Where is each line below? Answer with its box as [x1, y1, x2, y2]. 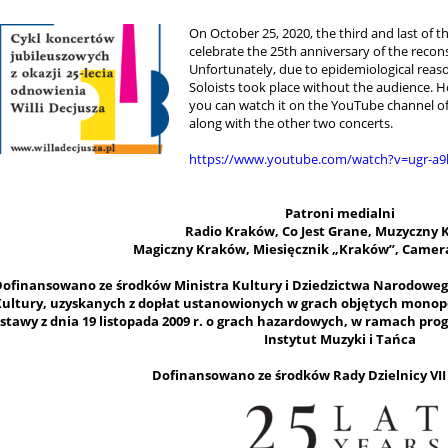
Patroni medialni [284, 204, 395, 222]
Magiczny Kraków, [132, 240, 253, 258]
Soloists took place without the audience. [188, 78, 433, 96]
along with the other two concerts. [188, 114, 393, 132]
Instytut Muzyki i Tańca [263, 330, 416, 348]
